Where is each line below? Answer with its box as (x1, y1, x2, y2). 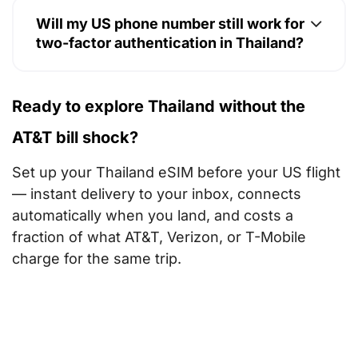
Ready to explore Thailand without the (12, 97, 305, 117)
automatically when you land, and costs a (12, 207, 293, 225)
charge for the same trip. (12, 250, 181, 268)
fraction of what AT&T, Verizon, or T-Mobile (12, 229, 306, 246)
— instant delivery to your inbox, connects (12, 185, 301, 203)
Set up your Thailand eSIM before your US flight (12, 164, 340, 181)
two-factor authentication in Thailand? (36, 34, 304, 52)
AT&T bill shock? (12, 128, 138, 148)
